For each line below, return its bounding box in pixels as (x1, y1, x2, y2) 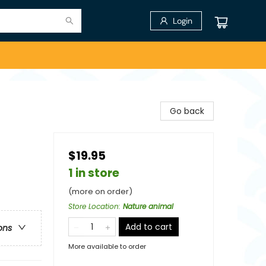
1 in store (68, 165, 119, 181)
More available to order (68, 242, 146, 251)
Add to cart (125, 221, 172, 233)
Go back (170, 105, 204, 117)
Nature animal (123, 201, 173, 211)
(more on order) (68, 186, 132, 197)
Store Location (68, 201, 119, 211)
